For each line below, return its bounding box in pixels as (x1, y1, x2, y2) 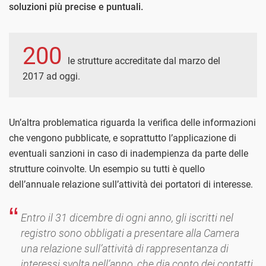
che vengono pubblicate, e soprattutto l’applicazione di (9, 132, 236, 144)
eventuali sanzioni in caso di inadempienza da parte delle (9, 148, 248, 160)
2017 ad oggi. (23, 71, 80, 83)
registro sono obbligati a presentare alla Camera (21, 227, 239, 240)
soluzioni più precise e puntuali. (9, 1, 143, 13)
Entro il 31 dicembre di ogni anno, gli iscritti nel (21, 211, 233, 224)
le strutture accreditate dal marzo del (68, 55, 220, 67)
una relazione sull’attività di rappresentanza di (21, 242, 229, 255)
